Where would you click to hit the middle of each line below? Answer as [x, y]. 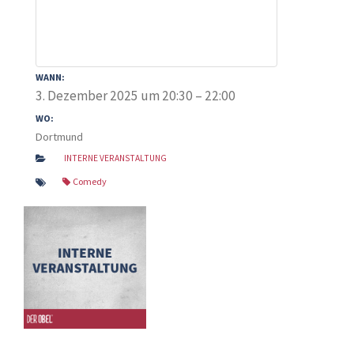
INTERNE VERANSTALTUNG [115, 158]
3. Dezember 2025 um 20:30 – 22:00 [136, 96]
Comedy [90, 181]
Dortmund [59, 136]
